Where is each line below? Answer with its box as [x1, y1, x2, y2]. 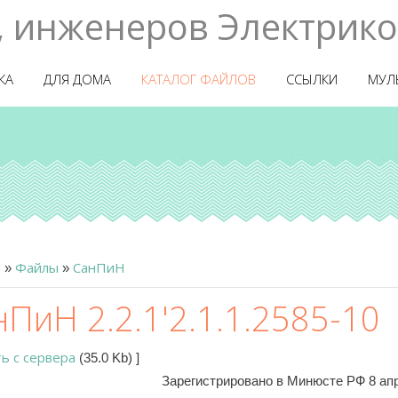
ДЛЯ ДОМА [44, 70, 111, 88]
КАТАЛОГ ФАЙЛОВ [141, 70, 256, 88]
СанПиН [73, 259, 125, 276]
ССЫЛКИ [286, 70, 338, 88]
